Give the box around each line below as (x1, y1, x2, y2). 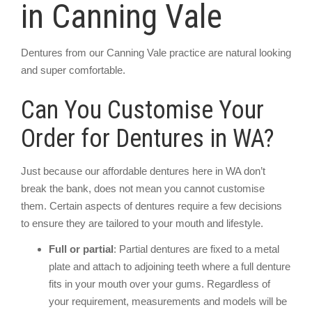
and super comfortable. (21, 64, 125, 76)
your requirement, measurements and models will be (49, 295, 287, 307)
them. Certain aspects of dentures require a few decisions (21, 199, 282, 212)
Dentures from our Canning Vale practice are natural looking (21, 47, 291, 58)
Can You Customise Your (21, 95, 264, 125)
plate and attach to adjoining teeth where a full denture (49, 260, 290, 272)
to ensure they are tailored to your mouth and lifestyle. (21, 217, 263, 229)
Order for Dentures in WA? (21, 124, 274, 153)
